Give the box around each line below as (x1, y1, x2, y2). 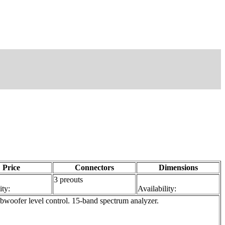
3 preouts (54, 175, 83, 184)
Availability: (138, 184, 176, 193)
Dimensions (158, 163, 198, 172)
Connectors (74, 163, 114, 172)
